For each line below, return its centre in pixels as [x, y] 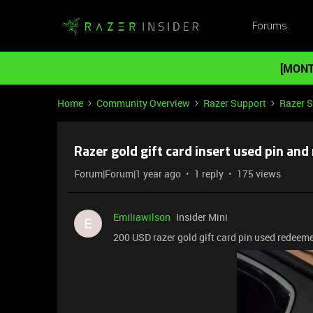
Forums [269, 26]
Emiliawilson [142, 217]
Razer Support [235, 103]
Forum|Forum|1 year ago [128, 174]
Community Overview [143, 103]
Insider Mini [202, 217]
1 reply [209, 174]
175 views [259, 174]
